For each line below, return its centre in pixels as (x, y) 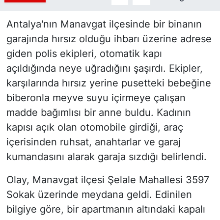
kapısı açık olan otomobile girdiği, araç (95, 127)
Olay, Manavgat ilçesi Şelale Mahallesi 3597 (108, 180)
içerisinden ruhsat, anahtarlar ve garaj (93, 142)
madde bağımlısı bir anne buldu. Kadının (98, 113)
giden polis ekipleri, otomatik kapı (84, 54)
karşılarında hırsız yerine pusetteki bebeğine (109, 83)
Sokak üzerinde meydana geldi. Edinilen (99, 195)
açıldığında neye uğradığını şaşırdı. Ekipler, (104, 69)
